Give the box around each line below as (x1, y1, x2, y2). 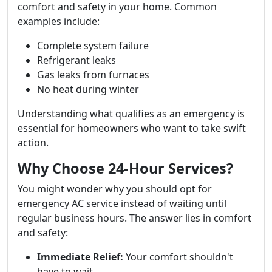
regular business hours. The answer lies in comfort (18, 211, 251, 225)
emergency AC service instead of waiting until (18, 197, 226, 210)
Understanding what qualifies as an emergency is (18, 107, 245, 120)
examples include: (18, 15, 100, 28)
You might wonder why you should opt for (18, 182, 212, 195)
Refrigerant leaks (37, 53, 116, 67)
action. (18, 136, 49, 149)
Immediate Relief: (37, 250, 123, 263)
